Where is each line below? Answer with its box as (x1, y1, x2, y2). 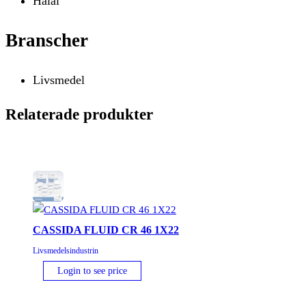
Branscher (5, 29, 88, 51)
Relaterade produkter (5, 105, 153, 123)
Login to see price (57, 265, 127, 276)
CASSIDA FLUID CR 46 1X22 (33, 223, 179, 236)
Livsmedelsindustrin (33, 245, 98, 255)
